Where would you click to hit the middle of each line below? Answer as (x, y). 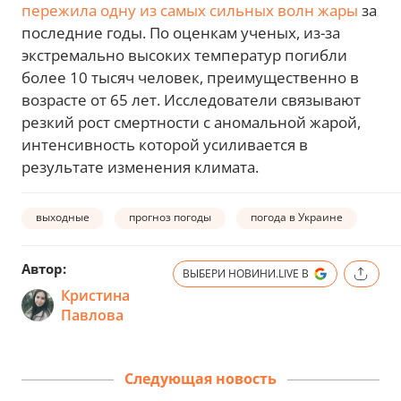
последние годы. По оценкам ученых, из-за (181, 32)
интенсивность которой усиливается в (165, 144)
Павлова (92, 315)
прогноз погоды (170, 218)
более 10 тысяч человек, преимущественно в (190, 77)
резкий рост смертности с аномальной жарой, (191, 122)
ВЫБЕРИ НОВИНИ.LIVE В (246, 273)
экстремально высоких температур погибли (184, 55)
